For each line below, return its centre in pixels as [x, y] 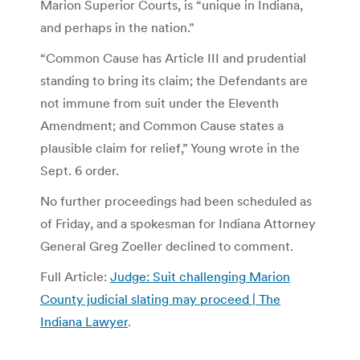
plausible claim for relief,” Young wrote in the [170, 147]
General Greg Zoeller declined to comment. [167, 245]
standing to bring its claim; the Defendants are [174, 80]
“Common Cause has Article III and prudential [173, 57]
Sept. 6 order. [80, 170]
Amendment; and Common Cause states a [162, 125]
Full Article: [75, 276]
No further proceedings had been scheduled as [176, 200]
